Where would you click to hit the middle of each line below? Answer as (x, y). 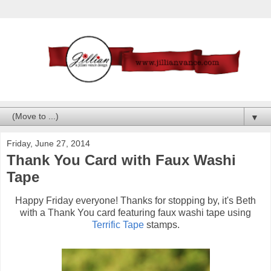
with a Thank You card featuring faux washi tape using (135, 213)
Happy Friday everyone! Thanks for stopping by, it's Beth (135, 201)
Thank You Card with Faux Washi (121, 160)
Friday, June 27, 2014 (48, 143)
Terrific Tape (118, 225)
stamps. (162, 225)
